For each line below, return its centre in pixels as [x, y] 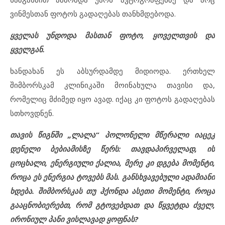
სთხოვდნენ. [32, 113]
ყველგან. [27, 49]
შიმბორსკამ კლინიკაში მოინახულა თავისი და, [113, 85]
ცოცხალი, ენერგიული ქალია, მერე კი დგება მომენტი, [113, 163]
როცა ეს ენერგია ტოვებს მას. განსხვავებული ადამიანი [113, 177]
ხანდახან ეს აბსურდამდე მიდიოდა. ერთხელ [113, 71]
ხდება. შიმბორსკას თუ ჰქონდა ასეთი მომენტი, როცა [113, 191]
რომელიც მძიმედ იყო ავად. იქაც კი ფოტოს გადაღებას [113, 99]
